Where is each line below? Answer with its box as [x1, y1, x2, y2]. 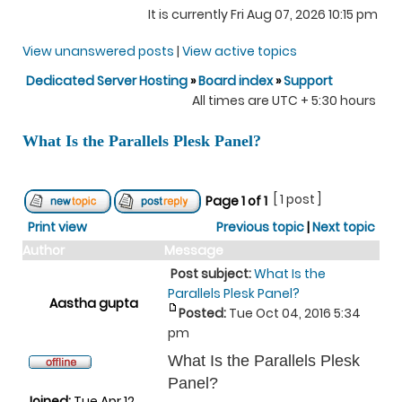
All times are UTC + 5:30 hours [192, 92, 376, 109]
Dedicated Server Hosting [26, 72, 190, 90]
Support [284, 72, 333, 90]
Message [164, 241, 223, 259]
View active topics [182, 42, 297, 60]
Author [22, 241, 65, 259]
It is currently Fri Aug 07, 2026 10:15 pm [148, 5, 378, 23]
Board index [198, 72, 273, 90]
